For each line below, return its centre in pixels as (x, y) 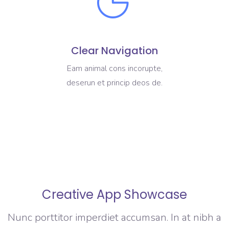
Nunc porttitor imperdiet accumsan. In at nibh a (114, 217)
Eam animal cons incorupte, (114, 68)
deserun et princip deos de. (114, 83)
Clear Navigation (114, 50)
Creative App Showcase (114, 194)
